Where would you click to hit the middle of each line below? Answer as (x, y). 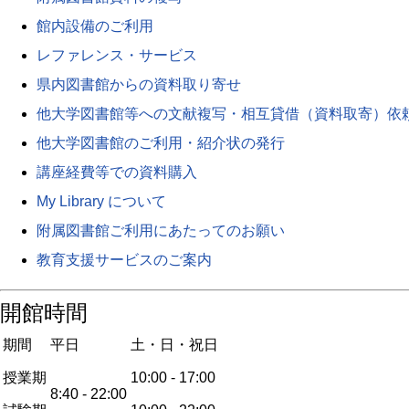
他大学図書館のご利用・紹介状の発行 (161, 143)
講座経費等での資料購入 (117, 172)
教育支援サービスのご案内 (124, 260)
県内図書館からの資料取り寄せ (139, 84)
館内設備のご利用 (95, 26)
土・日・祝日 (174, 345)
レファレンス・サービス (117, 55)
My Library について (101, 201)
